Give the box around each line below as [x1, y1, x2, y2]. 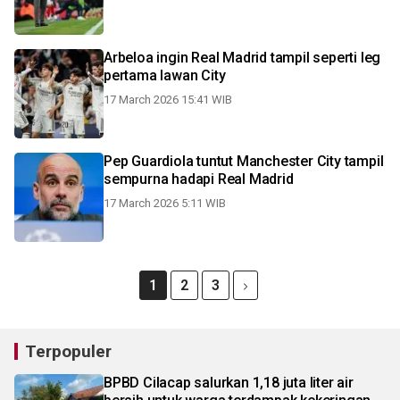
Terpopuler [25, 341, 112, 362]
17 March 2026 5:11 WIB [104, 196, 226, 210]
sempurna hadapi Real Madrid [104, 171, 294, 187]
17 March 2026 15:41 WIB [104, 93, 232, 106]
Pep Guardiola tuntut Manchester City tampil [104, 153, 384, 170]
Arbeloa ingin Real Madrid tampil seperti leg [104, 49, 381, 66]
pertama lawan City [104, 67, 226, 84]
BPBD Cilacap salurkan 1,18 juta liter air [104, 374, 354, 391]
